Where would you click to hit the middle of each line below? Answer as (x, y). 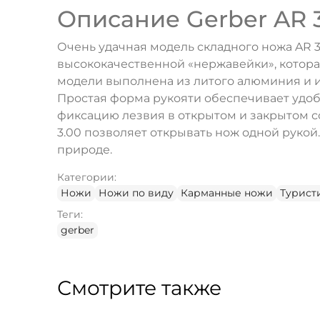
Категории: (87, 177)
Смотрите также (139, 288)
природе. (85, 150)
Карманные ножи (227, 193)
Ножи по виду (136, 193)
